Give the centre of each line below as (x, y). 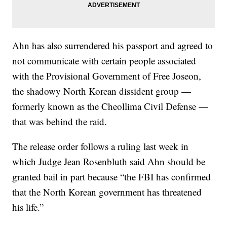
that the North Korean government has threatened (107, 192)
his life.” (28, 207)
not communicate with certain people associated (104, 61)
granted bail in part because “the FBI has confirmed (112, 177)
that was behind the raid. (60, 121)
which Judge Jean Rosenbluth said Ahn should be (109, 161)
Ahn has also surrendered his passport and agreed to (113, 45)
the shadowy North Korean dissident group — (102, 91)
